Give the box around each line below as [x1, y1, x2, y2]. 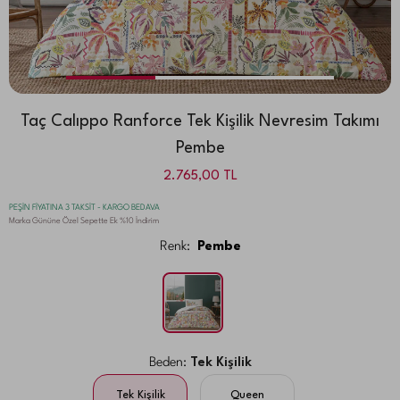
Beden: [148, 355, 187, 370]
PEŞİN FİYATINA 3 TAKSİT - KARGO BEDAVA [9, 203, 160, 212]
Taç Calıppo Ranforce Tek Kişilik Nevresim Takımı [21, 112, 379, 129]
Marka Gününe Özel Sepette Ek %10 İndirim [9, 216, 159, 225]
